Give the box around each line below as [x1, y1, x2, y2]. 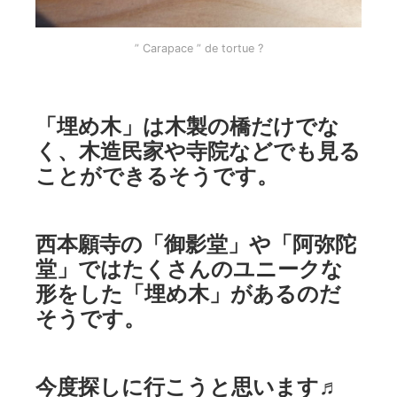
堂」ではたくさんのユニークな [35, 254, 343, 282]
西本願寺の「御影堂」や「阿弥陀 [35, 230, 356, 257]
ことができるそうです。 [35, 162, 278, 190]
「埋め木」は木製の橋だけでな [35, 113, 339, 140]
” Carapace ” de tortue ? [134, 42, 263, 56]
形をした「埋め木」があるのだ [35, 279, 341, 307]
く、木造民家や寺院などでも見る [35, 137, 361, 165]
